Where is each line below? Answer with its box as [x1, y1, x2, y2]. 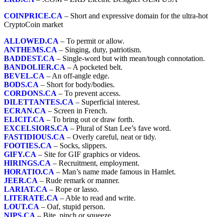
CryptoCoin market [4, 20, 63, 29]
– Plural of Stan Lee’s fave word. [68, 124, 171, 132]
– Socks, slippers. [52, 141, 107, 150]
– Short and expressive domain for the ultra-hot [62, 11, 208, 20]
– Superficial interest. [74, 97, 140, 106]
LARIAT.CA [4, 185, 47, 193]
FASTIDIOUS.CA [4, 132, 65, 141]
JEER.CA [4, 176, 38, 185]
